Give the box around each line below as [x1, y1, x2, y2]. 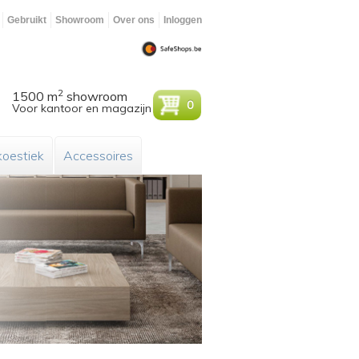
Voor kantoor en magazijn [12, 101, 152, 115]
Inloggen [163, 14, 202, 26]
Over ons [113, 14, 155, 26]
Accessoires [63, 147, 133, 163]
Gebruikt [7, 14, 46, 26]
